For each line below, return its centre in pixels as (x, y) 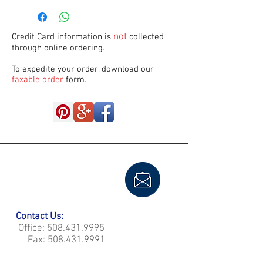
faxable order (38, 80)
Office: (30, 228)
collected (145, 37)
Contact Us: (41, 217)
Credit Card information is (63, 37)
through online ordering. (59, 48)
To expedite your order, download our (83, 69)
